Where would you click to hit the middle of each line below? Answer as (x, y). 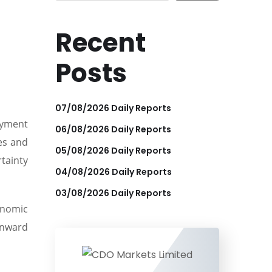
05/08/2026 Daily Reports (113, 150)
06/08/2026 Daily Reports (113, 129)
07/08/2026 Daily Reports (113, 108)
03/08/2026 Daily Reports (113, 193)
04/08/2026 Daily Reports (114, 172)
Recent (100, 42)
